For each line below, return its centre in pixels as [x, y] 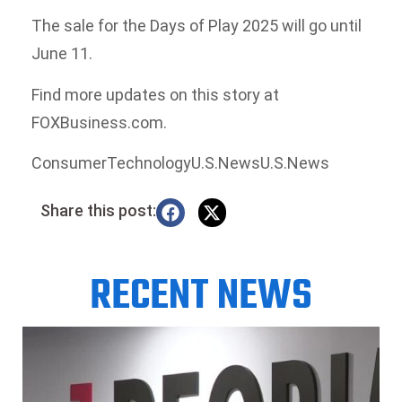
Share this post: [98, 211]
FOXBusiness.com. [99, 122]
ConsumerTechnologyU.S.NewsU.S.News [180, 162]
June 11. [62, 54]
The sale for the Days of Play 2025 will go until [197, 26]
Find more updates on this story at [155, 94]
